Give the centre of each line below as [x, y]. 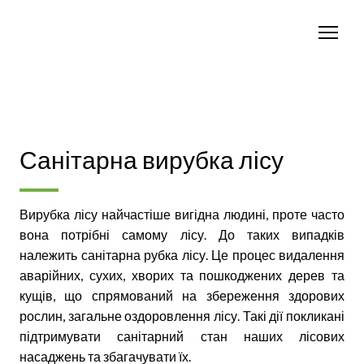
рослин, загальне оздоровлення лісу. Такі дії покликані [182, 316]
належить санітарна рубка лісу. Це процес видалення [182, 255]
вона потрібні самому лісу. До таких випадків [182, 234]
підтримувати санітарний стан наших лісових [182, 336]
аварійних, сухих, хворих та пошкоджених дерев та [182, 275]
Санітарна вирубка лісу [152, 159]
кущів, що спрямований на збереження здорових [182, 295]
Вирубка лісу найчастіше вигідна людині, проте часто [182, 214]
